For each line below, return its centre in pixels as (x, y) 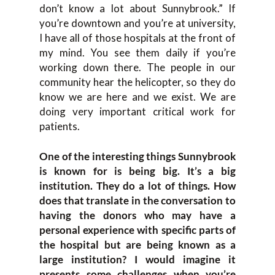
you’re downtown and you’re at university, (137, 23)
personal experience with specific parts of (137, 230)
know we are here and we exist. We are (137, 96)
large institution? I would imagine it (137, 259)
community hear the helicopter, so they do (137, 82)
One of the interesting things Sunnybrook (137, 156)
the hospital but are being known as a (137, 245)
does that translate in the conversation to (137, 200)
